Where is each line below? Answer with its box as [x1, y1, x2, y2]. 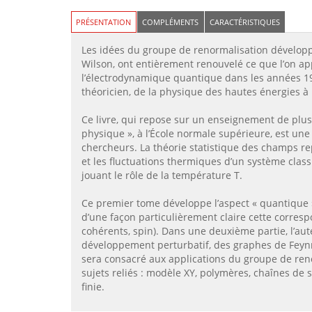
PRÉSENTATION [76, 16, 132, 27]
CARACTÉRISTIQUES [209, 16, 280, 27]
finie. [81, 279, 104, 293]
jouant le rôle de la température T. [81, 168, 242, 182]
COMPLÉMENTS [142, 16, 199, 27]
